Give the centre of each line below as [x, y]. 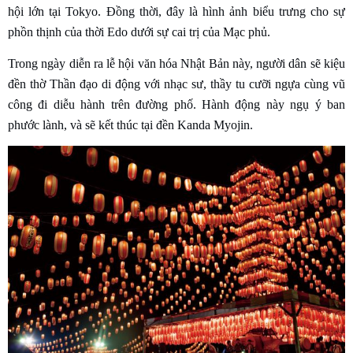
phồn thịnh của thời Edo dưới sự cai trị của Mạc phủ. [139, 32]
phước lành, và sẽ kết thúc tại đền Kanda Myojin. [130, 125]
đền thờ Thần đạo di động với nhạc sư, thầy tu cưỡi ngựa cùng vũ [176, 84]
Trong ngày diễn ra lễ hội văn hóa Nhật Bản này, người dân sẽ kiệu [176, 64]
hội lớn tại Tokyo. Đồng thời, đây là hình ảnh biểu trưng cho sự [176, 12]
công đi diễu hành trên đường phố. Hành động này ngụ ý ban [176, 105]
